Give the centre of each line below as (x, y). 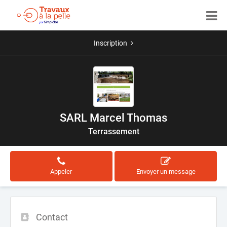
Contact (52, 217)
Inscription (110, 43)
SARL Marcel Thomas (113, 118)
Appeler (61, 172)
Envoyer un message (166, 172)
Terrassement (113, 131)
